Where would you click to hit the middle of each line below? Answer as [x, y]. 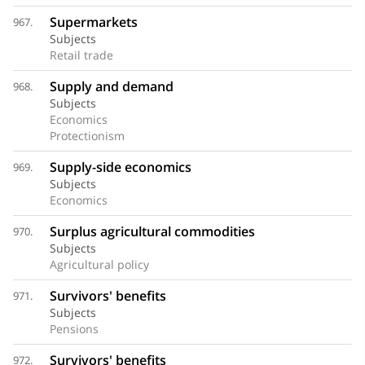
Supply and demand [111, 87]
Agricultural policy [99, 265]
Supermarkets [93, 22]
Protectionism [87, 136]
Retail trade [81, 55]
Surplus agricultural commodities [152, 232]
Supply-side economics [120, 167]
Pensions [74, 329]
